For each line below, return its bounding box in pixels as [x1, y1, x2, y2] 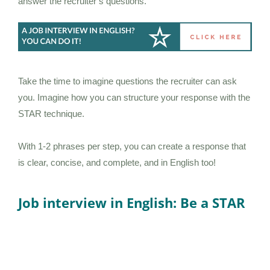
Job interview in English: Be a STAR [18, 193, 245, 212]
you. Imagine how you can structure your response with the [18, 92, 250, 102]
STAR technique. [18, 108, 84, 119]
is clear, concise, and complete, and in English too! [18, 157, 216, 168]
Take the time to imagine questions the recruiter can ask [18, 75, 237, 86]
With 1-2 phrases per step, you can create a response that [18, 140, 246, 151]
